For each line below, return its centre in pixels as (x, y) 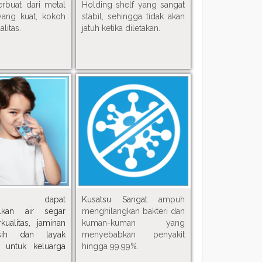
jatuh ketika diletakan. (121, 28)
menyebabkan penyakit (134, 235)
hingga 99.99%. (111, 247)
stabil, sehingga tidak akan (134, 16)
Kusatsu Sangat (120, 200)
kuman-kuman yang (134, 223)
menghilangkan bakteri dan (134, 211)
